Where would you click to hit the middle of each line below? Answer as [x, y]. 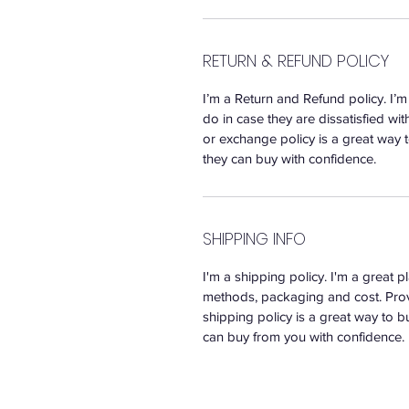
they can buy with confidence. [289, 158]
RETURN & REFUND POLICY [296, 60]
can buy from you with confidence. [304, 336]
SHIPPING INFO [254, 238]
